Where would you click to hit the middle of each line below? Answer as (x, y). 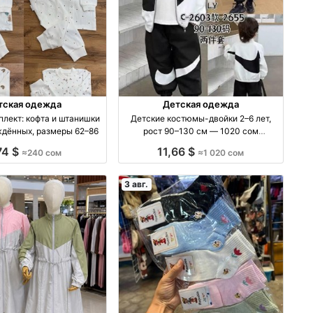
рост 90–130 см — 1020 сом (201, 131)
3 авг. (137, 184)
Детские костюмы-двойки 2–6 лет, (201, 118)
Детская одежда (201, 104)
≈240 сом (42, 152)
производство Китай (201, 143)
